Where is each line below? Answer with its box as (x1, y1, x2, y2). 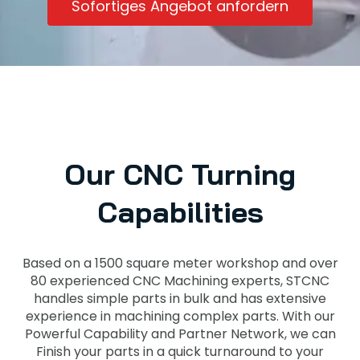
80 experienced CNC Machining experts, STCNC (31, 272, 329, 290)
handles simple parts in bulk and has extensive (34, 289, 326, 308)
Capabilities (96, 194, 264, 230)
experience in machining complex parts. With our (25, 307, 335, 325)
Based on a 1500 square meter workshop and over (22, 254, 338, 272)
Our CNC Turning (64, 156, 296, 192)
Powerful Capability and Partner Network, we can (24, 325, 336, 343)
